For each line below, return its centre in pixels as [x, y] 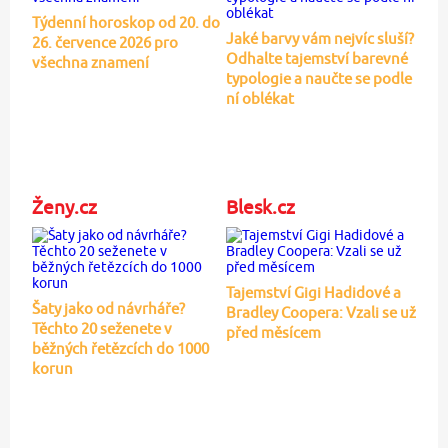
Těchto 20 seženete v [101, 328]
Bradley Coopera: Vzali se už [320, 312]
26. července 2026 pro [104, 42]
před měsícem [273, 332]
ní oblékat [259, 98]
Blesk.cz [260, 206]
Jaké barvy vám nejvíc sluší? [319, 38]
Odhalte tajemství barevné [316, 58]
